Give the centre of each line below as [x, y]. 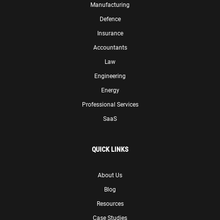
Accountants [110, 47]
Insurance [110, 33]
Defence [110, 18]
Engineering [110, 75]
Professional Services [110, 104]
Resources [110, 203]
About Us [110, 175]
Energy [110, 90]
